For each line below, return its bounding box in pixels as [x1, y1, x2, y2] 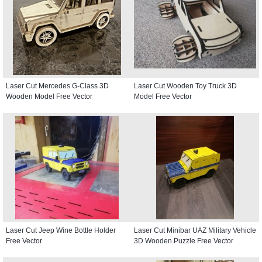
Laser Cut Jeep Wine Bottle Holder [6, 226, 116, 235]
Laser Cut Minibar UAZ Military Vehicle [134, 226, 256, 235]
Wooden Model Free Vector [6, 92, 92, 101]
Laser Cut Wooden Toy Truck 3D [134, 81, 237, 90]
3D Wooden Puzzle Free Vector [134, 236, 233, 245]
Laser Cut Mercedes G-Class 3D [6, 81, 109, 90]
